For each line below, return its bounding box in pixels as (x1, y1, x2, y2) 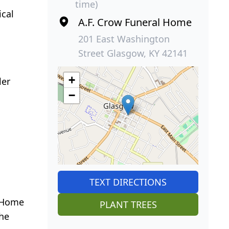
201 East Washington (78, 32, 170, 45)
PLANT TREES (99, 198, 157, 211)
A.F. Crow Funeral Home (78, 15, 192, 29)
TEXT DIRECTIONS (89, 175, 167, 188)
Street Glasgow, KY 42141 (78, 47, 188, 59)
